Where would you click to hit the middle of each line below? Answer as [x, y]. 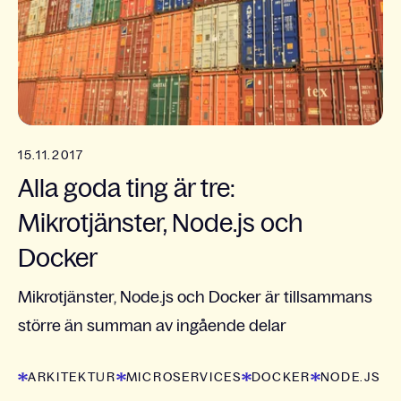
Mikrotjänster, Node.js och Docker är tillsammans [195, 297]
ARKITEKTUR [72, 376]
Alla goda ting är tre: [127, 188]
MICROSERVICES [183, 376]
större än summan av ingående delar [152, 325]
